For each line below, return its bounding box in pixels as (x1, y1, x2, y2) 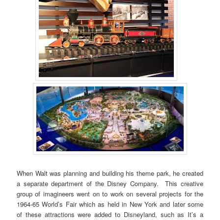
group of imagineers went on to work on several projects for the (17, 189, 203, 198)
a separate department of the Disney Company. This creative (17, 178, 203, 188)
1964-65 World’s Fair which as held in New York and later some (17, 199, 203, 209)
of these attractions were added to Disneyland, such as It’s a (17, 209, 203, 219)
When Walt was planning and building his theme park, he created (17, 168, 203, 178)
